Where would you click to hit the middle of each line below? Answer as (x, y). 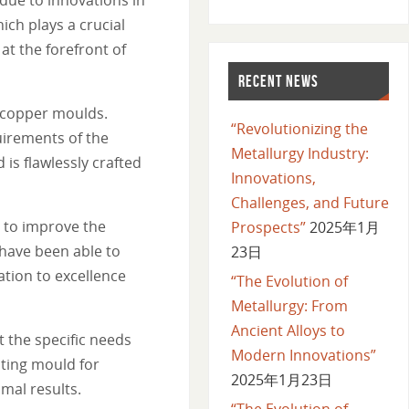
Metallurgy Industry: (299, 153)
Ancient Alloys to (288, 330)
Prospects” (268, 227)
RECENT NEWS (278, 81)
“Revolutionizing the (299, 128)
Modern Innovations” (303, 355)
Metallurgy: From (289, 305)
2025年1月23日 (281, 379)
